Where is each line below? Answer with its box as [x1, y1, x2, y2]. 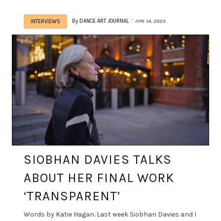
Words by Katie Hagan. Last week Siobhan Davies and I [24, 210, 196, 219]
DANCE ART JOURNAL [79, 17, 129, 24]
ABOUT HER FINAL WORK [24, 170, 174, 185]
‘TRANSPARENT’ [24, 188, 121, 204]
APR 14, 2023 [135, 17, 166, 24]
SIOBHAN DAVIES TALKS [24, 151, 172, 167]
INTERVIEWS [31, 18, 60, 25]
